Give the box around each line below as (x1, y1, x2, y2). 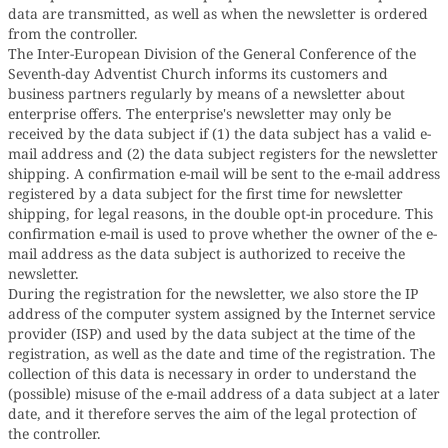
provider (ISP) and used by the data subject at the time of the (8, 324, 415, 343)
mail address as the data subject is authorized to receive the (8, 244, 405, 263)
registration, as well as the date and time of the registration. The (8, 344, 435, 363)
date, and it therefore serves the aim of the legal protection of (8, 404, 416, 423)
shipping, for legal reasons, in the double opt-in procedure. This (8, 204, 433, 223)
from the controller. (8, 24, 138, 43)
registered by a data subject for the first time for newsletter (8, 184, 403, 203)
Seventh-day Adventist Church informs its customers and (8, 64, 388, 83)
